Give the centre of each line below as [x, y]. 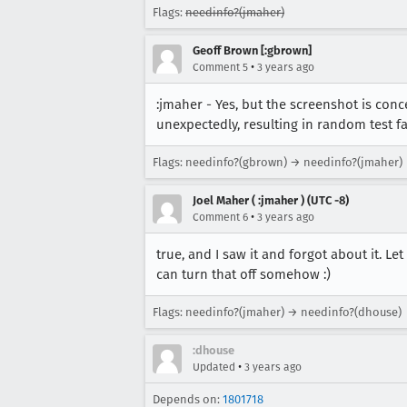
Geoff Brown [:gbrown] [252, 50]
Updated [214, 367]
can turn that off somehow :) [243, 274]
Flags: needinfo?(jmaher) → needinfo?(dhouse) [277, 312]
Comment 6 [220, 217]
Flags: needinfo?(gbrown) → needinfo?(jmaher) [278, 162]
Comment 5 [220, 67]
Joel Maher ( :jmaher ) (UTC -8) [271, 200]
